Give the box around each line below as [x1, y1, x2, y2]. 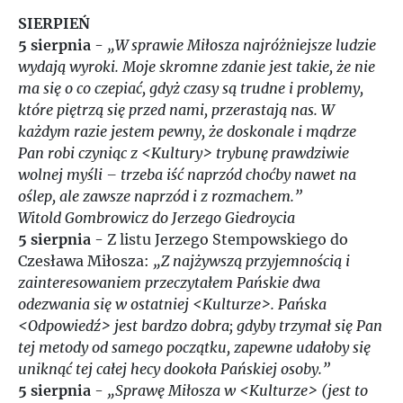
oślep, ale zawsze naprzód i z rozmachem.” [18, 187, 302, 205]
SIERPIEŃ [18, 14, 90, 32]
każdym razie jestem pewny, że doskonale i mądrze [18, 122, 356, 140]
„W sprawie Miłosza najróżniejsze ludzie [107, 36, 376, 54]
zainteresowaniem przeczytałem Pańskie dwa [18, 273, 320, 291]
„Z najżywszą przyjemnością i [153, 252, 350, 270]
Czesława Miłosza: [18, 252, 153, 270]
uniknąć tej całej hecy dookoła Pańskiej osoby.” [18, 360, 330, 378]
